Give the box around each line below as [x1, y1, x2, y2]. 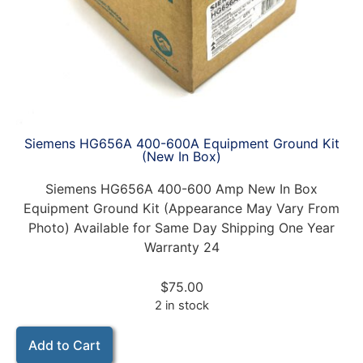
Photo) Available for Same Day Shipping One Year [28, 220, 335, 237]
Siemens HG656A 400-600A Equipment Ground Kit [23, 135, 340, 152]
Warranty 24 [143, 239, 220, 256]
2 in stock [154, 298, 209, 314]
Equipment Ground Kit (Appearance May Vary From [23, 200, 340, 217]
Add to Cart [28, 336, 100, 353]
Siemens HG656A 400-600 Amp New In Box [45, 181, 318, 198]
